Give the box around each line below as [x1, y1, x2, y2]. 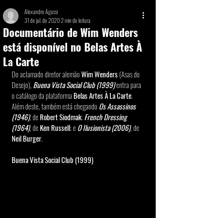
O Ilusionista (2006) [77, 122, 130, 133]
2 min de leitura [61, 16, 91, 24]
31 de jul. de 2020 [24, 16, 60, 24]
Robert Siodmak [40, 111, 81, 122]
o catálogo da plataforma [12, 90, 73, 101]
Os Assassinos [99, 101, 137, 111]
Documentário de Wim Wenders [3, 24, 138, 40]
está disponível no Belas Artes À [3, 39, 142, 54]
